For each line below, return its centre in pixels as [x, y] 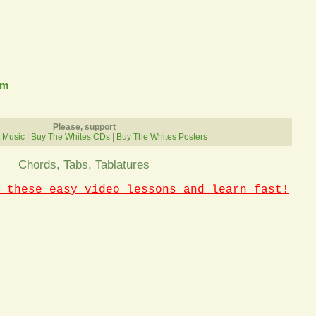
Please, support [84, 127]
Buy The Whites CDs [71, 137]
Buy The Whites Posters [162, 137]
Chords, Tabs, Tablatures [84, 164]
